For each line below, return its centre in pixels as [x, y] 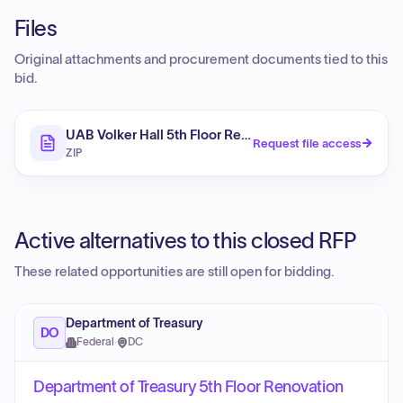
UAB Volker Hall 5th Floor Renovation [181, 134]
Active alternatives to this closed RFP [185, 241]
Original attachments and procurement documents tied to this [201, 59]
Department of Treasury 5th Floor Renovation [188, 387]
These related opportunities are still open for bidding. [175, 272]
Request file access [307, 143]
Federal [95, 342]
